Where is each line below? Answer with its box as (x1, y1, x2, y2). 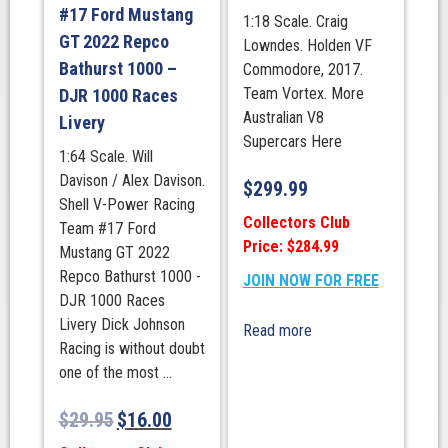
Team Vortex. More (242, 84, 364, 103)
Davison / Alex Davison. (58, 171, 205, 190)
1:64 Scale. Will (58, 147, 153, 166)
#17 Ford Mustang (58, 4, 193, 25)
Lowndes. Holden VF (242, 36, 372, 55)
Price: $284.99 (242, 236, 339, 256)
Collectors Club (242, 212, 350, 232)
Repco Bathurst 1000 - (58, 267, 201, 286)
